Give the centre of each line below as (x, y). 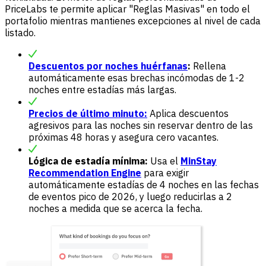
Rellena (208, 66)
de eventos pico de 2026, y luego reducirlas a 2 (130, 196)
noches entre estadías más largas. (102, 89)
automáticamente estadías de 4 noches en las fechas (144, 184)
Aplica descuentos (188, 113)
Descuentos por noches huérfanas (108, 66)
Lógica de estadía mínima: (88, 161)
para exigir (165, 172)
